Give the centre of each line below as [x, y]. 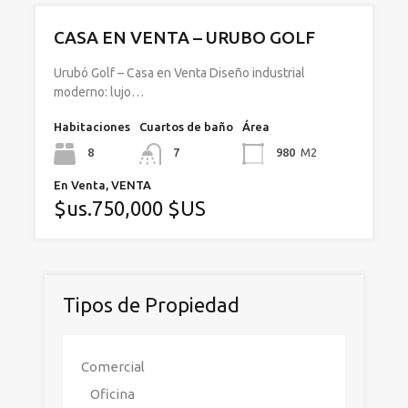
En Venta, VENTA [102, 185]
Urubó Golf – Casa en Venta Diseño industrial [179, 73]
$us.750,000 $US [130, 208]
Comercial [113, 367]
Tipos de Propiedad [151, 305]
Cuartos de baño [186, 127]
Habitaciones [92, 127]
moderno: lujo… [99, 92]
